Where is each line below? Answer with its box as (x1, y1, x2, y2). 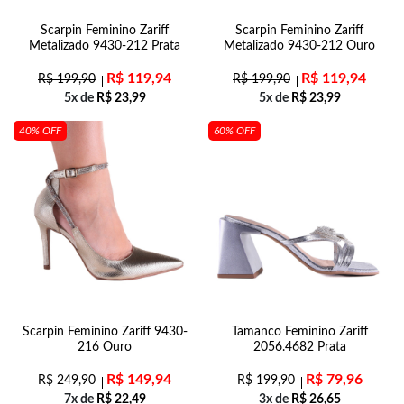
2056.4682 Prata (252, 341, 346, 353)
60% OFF (214, 125, 255, 136)
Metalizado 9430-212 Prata (29, 40, 180, 52)
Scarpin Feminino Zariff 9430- (22, 326, 188, 338)
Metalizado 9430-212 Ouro (224, 40, 375, 52)
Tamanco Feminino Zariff (231, 326, 368, 338)
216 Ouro (78, 341, 132, 353)
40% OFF (19, 125, 61, 136)
